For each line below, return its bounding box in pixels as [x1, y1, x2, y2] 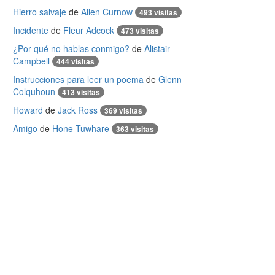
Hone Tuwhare [52, 122, 109, 134]
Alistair [144, 42, 170, 55]
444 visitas [56, 56, 95, 67]
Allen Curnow [81, 6, 133, 18]
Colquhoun [13, 85, 55, 98]
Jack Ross [58, 104, 98, 116]
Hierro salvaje [13, 6, 66, 18]
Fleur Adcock [63, 24, 114, 36]
